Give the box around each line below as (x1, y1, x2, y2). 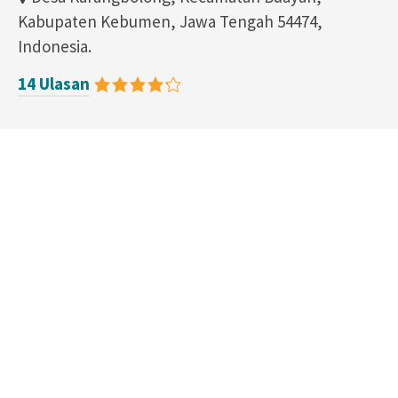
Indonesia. (18, 36, 92, 57)
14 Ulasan (18, 73, 90, 94)
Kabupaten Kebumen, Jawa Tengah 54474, (18, 11, 322, 32)
